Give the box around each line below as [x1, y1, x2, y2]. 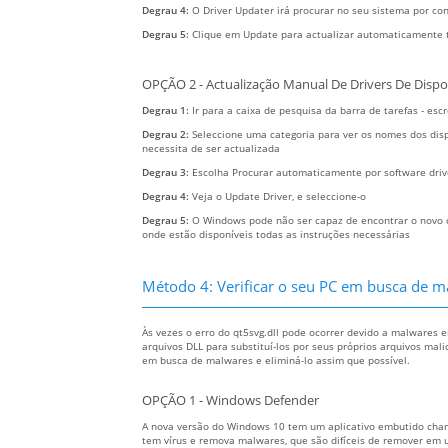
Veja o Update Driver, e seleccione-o [192, 189, 366, 204]
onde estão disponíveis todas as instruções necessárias [142, 227, 410, 242]
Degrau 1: [142, 103, 192, 118]
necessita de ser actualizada [142, 141, 280, 156]
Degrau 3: [142, 165, 192, 180]
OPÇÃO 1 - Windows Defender [142, 392, 319, 410]
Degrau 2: [142, 127, 192, 142]
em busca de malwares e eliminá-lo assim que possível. [142, 353, 410, 368]
